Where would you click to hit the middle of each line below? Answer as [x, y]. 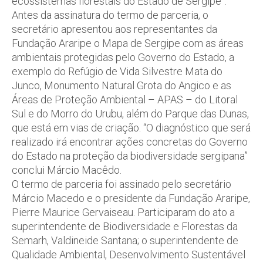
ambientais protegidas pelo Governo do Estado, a [123, 57]
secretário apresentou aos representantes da [114, 29]
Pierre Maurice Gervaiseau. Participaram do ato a [123, 212]
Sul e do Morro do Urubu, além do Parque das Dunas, [130, 114]
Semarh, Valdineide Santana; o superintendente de [125, 240]
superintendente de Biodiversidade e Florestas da [125, 226]
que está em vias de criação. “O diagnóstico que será [131, 128]
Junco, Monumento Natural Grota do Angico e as [122, 85]
